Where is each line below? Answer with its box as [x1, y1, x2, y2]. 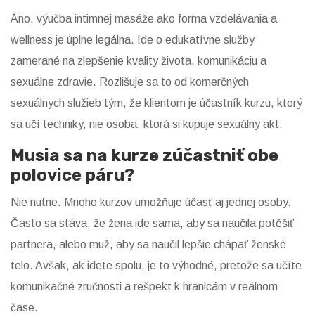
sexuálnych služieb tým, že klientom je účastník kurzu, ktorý [11, 97, 302, 110]
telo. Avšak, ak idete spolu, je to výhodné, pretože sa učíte [11, 259, 302, 272]
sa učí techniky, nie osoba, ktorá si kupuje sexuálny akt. [11, 118, 283, 131]
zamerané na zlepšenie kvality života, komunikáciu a [11, 55, 266, 67]
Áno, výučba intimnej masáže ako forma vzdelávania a [11, 13, 277, 25]
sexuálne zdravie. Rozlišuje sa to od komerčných [11, 76, 249, 89]
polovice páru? [11, 165, 134, 186]
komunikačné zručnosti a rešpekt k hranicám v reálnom [11, 281, 278, 293]
